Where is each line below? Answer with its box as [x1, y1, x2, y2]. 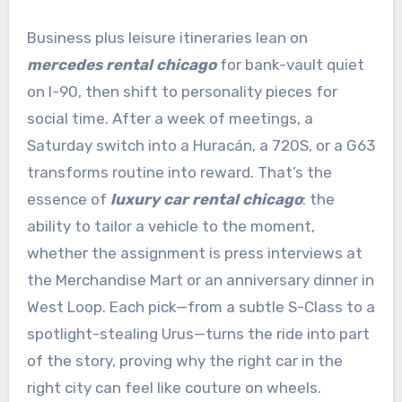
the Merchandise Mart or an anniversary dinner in [26, 271, 374, 290]
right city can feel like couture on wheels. [26, 379, 321, 398]
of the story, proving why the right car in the [26, 352, 343, 371]
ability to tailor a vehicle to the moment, [26, 217, 315, 236]
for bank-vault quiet [215, 56, 364, 74]
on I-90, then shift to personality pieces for [26, 83, 337, 101]
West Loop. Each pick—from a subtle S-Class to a [26, 298, 375, 317]
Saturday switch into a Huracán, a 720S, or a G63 [26, 136, 375, 155]
